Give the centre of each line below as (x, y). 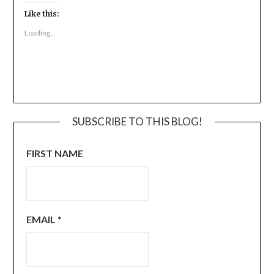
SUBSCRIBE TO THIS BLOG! (137, 122)
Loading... (40, 33)
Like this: (42, 14)
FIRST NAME (55, 154)
